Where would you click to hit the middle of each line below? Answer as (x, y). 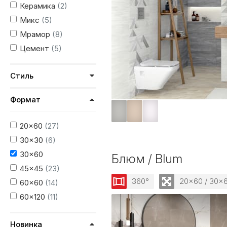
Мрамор (36, 34)
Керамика (39, 6)
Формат (25, 100)
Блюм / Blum (147, 159)
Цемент (35, 48)
